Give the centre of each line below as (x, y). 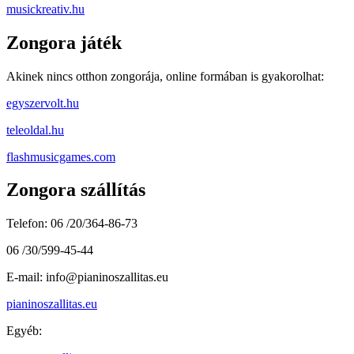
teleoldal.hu (35, 130)
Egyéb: (24, 331)
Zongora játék (64, 42)
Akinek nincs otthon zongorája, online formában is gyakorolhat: (165, 76)
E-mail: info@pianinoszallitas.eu (87, 277)
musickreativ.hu (45, 9)
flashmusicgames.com (61, 156)
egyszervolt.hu (43, 103)
